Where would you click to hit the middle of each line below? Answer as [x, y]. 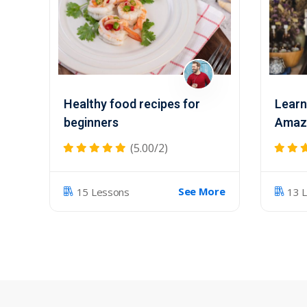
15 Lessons [103, 192]
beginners [91, 123]
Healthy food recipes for [132, 105]
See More [201, 191]
